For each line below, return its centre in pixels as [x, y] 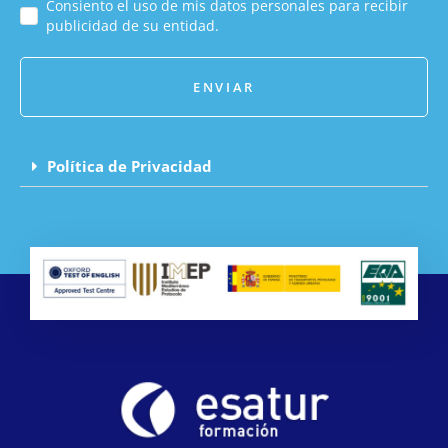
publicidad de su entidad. [132, 26]
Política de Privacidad [129, 166]
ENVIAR [224, 87]
